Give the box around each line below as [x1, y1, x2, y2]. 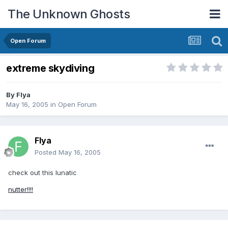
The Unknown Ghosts [8, 6, 130, 21]
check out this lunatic [8, 168, 77, 177]
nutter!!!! [8, 185, 33, 194]
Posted [35, 148, 59, 157]
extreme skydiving [6, 62, 95, 75]
